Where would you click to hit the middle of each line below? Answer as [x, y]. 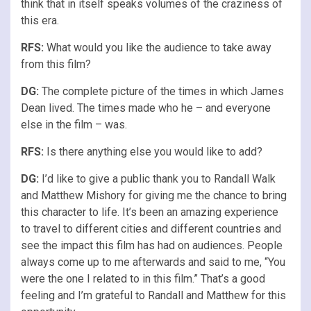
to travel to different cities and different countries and [151, 228]
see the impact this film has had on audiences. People [152, 245]
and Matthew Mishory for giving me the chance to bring [154, 195]
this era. [40, 20]
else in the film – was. [74, 124]
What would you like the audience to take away [159, 47]
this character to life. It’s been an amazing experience [150, 212]
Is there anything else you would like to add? [154, 151]
